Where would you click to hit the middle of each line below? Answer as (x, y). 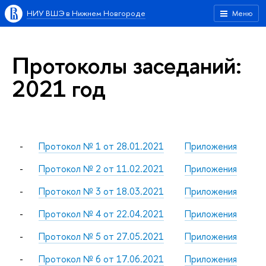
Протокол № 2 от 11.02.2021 (101, 169)
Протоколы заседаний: (127, 65)
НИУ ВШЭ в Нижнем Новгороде (86, 13)
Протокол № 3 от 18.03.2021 (101, 191)
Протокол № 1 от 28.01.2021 (101, 146)
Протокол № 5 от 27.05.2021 (101, 237)
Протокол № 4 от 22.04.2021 (101, 214)
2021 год (59, 88)
